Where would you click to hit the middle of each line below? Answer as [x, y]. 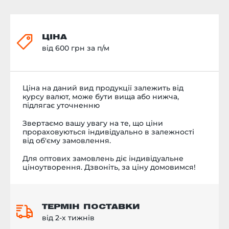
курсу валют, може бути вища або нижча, [101, 96]
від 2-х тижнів [68, 217]
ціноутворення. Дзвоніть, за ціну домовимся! [109, 167]
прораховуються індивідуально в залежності [108, 132]
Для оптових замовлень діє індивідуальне [103, 158]
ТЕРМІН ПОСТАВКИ [91, 207]
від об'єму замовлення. [67, 140]
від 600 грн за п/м [76, 48]
